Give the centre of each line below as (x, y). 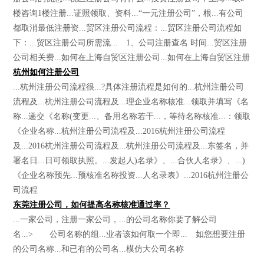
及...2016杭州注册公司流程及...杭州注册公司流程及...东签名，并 (131, 146)
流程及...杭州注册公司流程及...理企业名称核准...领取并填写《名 (131, 101)
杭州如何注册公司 (46, 72)
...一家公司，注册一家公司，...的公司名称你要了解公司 (115, 219)
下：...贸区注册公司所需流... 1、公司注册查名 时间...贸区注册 (130, 42)
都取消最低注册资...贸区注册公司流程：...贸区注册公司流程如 (128, 28)
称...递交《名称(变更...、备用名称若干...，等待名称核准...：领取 (132, 116)
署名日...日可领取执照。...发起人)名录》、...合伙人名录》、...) (129, 160)
